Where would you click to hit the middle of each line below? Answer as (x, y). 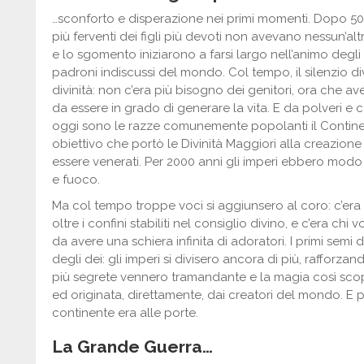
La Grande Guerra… (132, 347)
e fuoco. (76, 180)
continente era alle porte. (125, 313)
